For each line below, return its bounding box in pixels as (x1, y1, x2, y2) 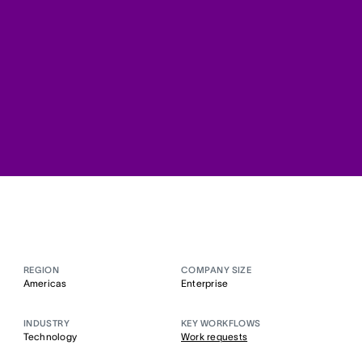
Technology (23, 330, 78, 342)
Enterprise (181, 277, 229, 288)
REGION (23, 264, 60, 275)
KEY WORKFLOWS (181, 318, 261, 328)
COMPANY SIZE (181, 264, 252, 275)
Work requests (181, 330, 248, 342)
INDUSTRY (23, 318, 70, 328)
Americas (23, 277, 67, 288)
